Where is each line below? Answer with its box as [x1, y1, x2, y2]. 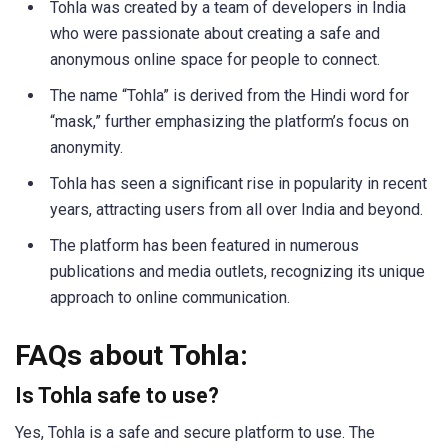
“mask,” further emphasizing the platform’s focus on [50, 111, 409, 131]
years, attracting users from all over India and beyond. [50, 199, 423, 219]
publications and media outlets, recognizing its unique [50, 261, 425, 281]
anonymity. [50, 137, 123, 157]
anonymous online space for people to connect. [50, 49, 380, 69]
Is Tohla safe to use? [15, 383, 219, 409]
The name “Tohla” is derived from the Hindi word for [50, 85, 409, 105]
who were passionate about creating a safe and [50, 23, 380, 43]
